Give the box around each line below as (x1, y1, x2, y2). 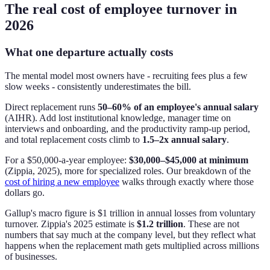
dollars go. (5, 187, 45, 198)
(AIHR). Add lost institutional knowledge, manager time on (5, 112, 231, 123)
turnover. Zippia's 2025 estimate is (5, 218, 137, 229)
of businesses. (5, 251, 57, 262)
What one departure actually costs (5, 46, 173, 59)
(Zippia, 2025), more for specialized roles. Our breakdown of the (5, 165, 251, 176)
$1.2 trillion (137, 218, 183, 229)
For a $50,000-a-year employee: (5, 154, 129, 165)
